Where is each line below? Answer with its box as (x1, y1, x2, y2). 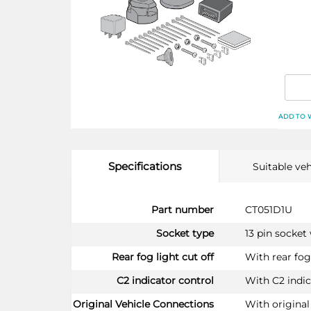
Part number (151, 203, 214, 216)
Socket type (156, 226, 214, 239)
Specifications (108, 159, 182, 173)
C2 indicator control (117, 274, 214, 287)
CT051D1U (244, 203, 292, 216)
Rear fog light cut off (112, 250, 214, 263)
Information (71, 211, 129, 224)
